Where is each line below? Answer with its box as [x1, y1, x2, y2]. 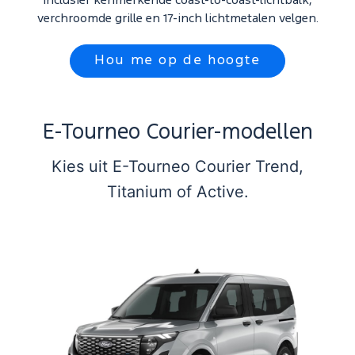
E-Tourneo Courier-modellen [42, 124, 313, 142]
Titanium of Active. [106, 182, 249, 201]
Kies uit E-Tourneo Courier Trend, [52, 157, 303, 176]
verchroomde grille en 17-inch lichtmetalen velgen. [36, 13, 319, 25]
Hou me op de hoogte [94, 55, 261, 67]
